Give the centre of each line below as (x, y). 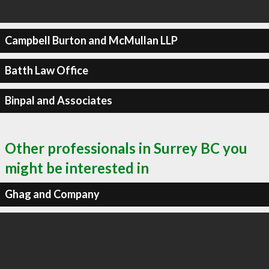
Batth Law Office (46, 70)
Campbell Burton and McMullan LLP (91, 40)
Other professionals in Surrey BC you (126, 148)
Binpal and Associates (58, 100)
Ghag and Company (52, 194)
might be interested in (77, 168)
